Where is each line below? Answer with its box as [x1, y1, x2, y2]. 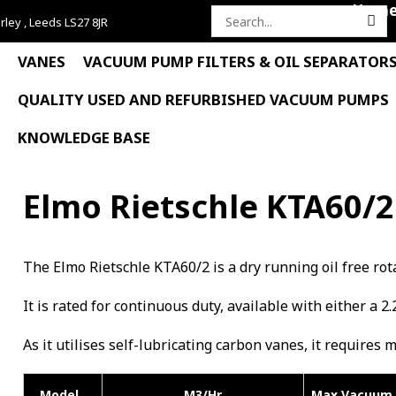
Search [210, 19, 257, 41]
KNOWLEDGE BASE [17, 127, 150, 148]
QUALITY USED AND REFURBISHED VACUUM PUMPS [17, 89, 389, 110]
